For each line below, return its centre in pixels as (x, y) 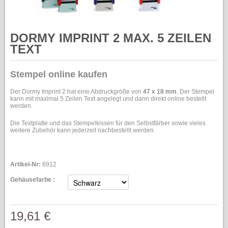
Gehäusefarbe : (33, 180)
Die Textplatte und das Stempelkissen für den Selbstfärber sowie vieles (108, 123)
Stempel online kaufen (59, 74)
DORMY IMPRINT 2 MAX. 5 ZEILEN (111, 38)
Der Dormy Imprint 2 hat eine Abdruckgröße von (77, 92)
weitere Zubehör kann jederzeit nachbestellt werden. (83, 130)
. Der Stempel (195, 92)
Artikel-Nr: (25, 164)
